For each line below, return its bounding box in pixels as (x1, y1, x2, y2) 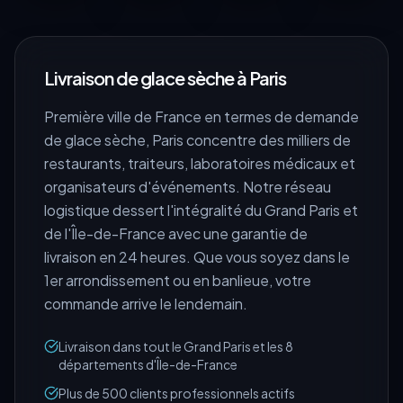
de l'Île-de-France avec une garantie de (44, 223, 308, 243)
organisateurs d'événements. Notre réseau (44, 176, 331, 196)
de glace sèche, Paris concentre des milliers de (44, 130, 351, 149)
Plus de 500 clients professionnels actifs (58, 384, 295, 401)
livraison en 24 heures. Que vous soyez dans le (44, 246, 350, 266)
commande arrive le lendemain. (44, 293, 247, 313)
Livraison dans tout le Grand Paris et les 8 (58, 337, 293, 354)
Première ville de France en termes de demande (44, 106, 359, 126)
